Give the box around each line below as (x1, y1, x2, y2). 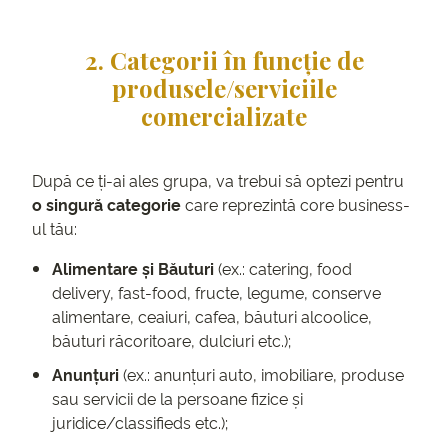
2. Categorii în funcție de (84, 44, 364, 77)
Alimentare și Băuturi (52, 257, 214, 280)
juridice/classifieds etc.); (52, 411, 228, 434)
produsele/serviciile (111, 72, 337, 105)
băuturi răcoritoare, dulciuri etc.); (52, 329, 291, 352)
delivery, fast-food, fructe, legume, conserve (52, 281, 381, 304)
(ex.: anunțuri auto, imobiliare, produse (119, 363, 404, 386)
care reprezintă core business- (185, 193, 410, 216)
